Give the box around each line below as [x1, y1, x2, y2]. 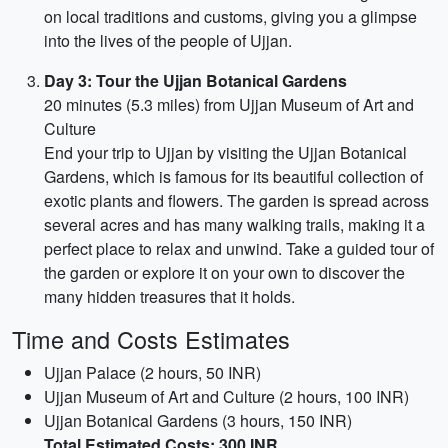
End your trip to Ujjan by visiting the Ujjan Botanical [44, 141, 407, 164]
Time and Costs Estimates [12, 322, 290, 356]
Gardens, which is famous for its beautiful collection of [44, 165, 423, 188]
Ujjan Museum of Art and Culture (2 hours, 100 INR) [44, 385, 409, 408]
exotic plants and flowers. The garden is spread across [44, 189, 429, 212]
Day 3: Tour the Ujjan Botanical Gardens [44, 69, 347, 92]
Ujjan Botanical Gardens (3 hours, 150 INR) [44, 409, 352, 432]
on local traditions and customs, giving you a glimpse [44, 5, 417, 28]
